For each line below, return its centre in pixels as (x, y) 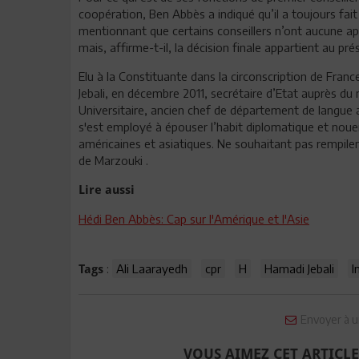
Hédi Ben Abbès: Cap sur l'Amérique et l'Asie (194, 219)
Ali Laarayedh (152, 268)
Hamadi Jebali (299, 268)
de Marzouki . (113, 160)
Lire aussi (107, 190)
